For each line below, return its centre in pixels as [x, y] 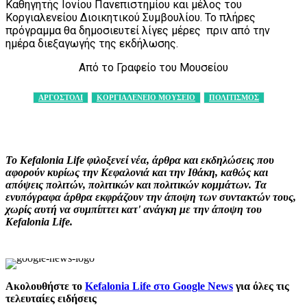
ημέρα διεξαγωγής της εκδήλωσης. [92, 44]
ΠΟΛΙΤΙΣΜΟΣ [234, 98]
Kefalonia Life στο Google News [159, 286]
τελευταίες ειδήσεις [51, 299]
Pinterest [184, 119]
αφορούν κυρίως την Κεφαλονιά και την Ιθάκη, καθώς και [137, 173]
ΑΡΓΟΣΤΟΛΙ [61, 98]
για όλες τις [261, 286]
